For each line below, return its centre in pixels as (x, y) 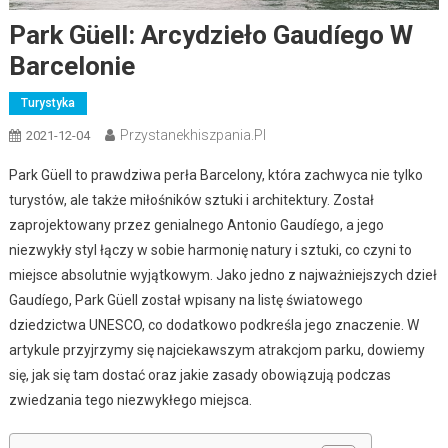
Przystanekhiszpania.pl (192, 134)
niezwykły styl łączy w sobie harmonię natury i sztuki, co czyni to (210, 249)
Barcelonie (71, 65)
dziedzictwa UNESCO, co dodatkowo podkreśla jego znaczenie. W (213, 324)
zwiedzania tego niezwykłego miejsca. (130, 399)
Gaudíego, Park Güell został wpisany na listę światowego (185, 299)
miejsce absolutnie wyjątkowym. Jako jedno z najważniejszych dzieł (222, 274)
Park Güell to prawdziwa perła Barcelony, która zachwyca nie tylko (215, 174)
